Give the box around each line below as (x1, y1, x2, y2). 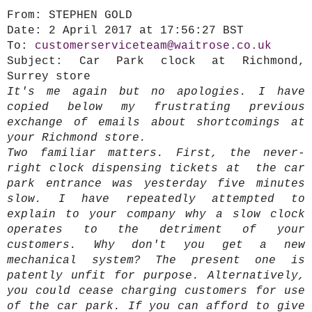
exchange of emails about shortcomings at (7, 116, 305, 130)
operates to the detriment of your (7, 224, 305, 237)
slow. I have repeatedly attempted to (7, 193, 305, 206)
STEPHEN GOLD (42, 9, 132, 22)
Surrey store (7, 70, 118, 84)
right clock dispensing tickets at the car (7, 162, 305, 175)
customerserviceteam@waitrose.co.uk (35, 40, 272, 53)
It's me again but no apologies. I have (7, 86, 305, 99)
